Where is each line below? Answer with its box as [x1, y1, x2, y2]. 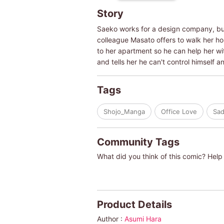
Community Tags [96, 135, 179, 148]
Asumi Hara [124, 214, 161, 223]
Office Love [160, 107, 197, 115]
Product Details [96, 198, 172, 210]
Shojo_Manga [103, 107, 145, 115]
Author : [96, 214, 124, 223]
